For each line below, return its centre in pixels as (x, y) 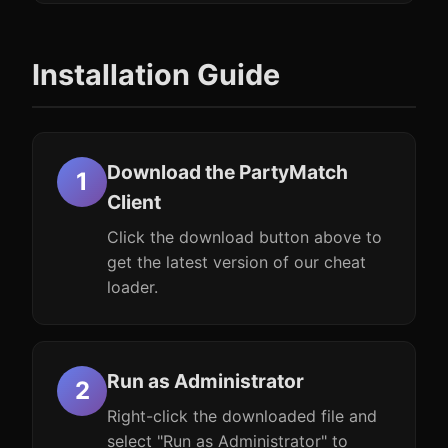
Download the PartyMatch (227, 172)
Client (134, 202)
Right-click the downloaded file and (242, 416)
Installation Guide (156, 74)
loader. (132, 287)
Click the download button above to (244, 237)
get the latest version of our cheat (236, 262)
